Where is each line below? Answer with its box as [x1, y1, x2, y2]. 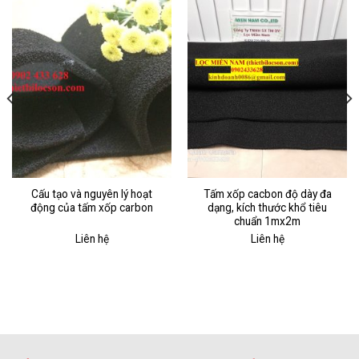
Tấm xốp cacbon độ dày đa [203, 188, 332, 201]
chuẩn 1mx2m [234, 215, 301, 228]
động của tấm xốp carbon [30, 201, 153, 215]
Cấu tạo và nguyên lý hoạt [31, 188, 152, 201]
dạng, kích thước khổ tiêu [208, 201, 327, 215]
